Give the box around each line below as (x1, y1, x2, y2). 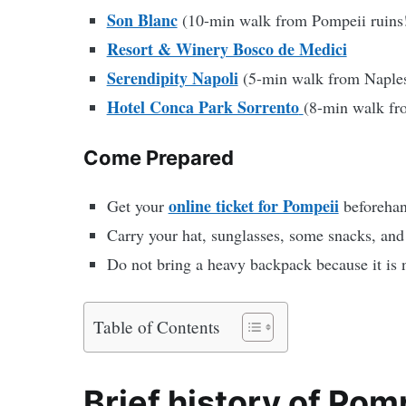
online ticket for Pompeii (168, 194, 339, 218)
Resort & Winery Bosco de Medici (106, 36, 347, 61)
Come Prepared (83, 146, 234, 170)
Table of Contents (93, 314, 219, 338)
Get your (106, 195, 169, 217)
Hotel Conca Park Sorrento (106, 94, 299, 119)
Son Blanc (106, 7, 178, 32)
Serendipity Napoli (106, 65, 238, 90)
